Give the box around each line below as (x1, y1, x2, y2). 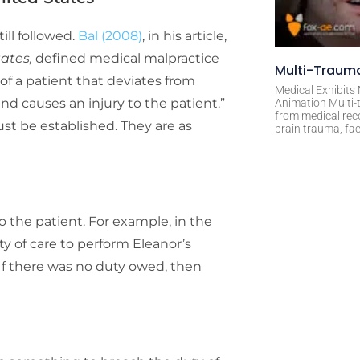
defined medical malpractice (35, 50, 219, 66)
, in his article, (142, 27, 227, 43)
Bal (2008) (78, 27, 142, 43)
